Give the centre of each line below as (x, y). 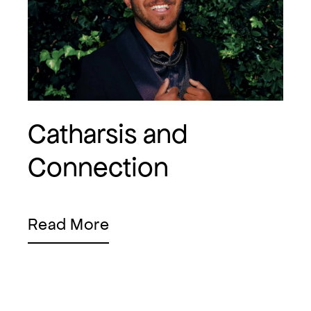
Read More (69, 225)
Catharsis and (108, 134)
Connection (98, 167)
